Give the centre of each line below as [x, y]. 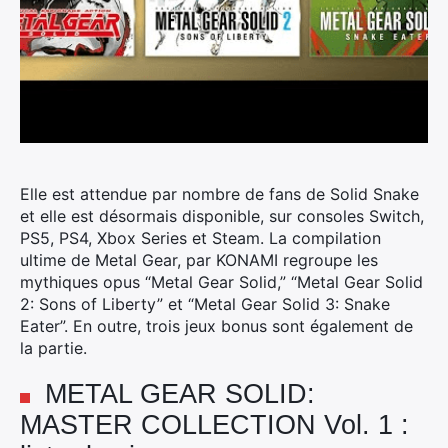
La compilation [322, 238]
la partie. [53, 348]
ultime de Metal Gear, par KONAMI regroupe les [199, 260]
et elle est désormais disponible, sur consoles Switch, [222, 216]
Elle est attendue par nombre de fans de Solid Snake [219, 194]
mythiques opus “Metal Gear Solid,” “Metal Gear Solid [221, 282]
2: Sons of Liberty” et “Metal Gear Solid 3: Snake [205, 304]
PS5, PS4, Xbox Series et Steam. [142, 238]
